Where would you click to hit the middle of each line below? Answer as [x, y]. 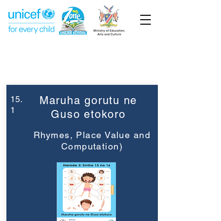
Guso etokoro [88, 114]
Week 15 [119, 56]
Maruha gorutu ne [88, 100]
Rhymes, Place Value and [92, 135]
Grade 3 [44, 58]
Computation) [92, 146]
